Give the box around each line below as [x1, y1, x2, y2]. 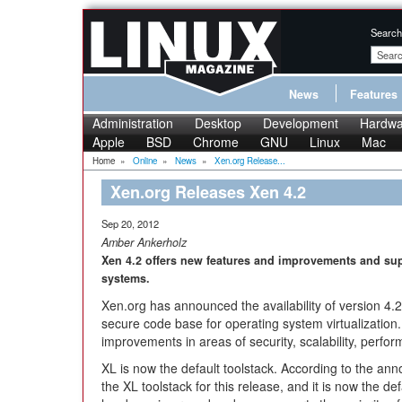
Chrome [193, 133, 239, 151]
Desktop [195, 114, 241, 132]
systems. [101, 270, 150, 286]
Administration [92, 114, 173, 132]
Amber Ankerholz [101, 234, 187, 250]
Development [263, 114, 338, 132]
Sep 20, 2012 [101, 216, 159, 231]
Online [133, 154, 157, 167]
